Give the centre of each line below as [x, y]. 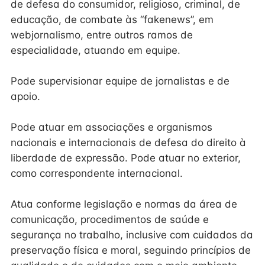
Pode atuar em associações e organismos [112, 127]
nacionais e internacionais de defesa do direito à [128, 143]
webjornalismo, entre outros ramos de [102, 35]
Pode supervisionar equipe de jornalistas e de [120, 81]
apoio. [25, 96]
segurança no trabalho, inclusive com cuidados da [132, 235]
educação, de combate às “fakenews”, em [112, 20]
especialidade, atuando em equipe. [96, 50]
